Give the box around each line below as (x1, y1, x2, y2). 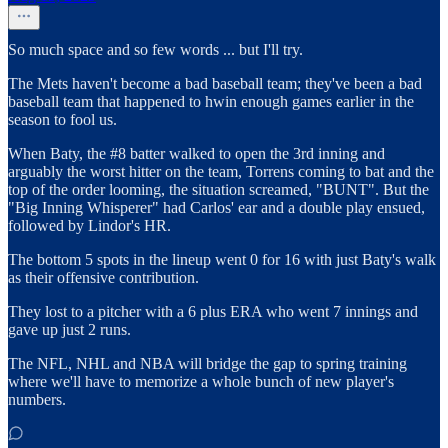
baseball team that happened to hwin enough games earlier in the (8, 93, 414, 111)
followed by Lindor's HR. (8, 217, 171, 235)
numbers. (8, 391, 66, 409)
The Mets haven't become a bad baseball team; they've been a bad (8, 75, 422, 93)
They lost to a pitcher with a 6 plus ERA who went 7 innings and (8, 303, 418, 321)
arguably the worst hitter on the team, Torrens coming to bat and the (8, 163, 434, 181)
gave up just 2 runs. (8, 321, 131, 339)
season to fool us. (8, 111, 117, 129)
